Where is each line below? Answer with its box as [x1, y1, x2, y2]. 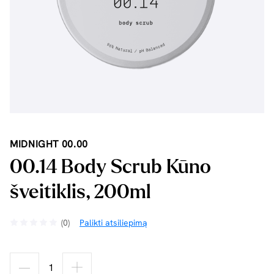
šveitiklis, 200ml [10, 182, 151, 202]
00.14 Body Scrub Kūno [10, 157, 211, 177]
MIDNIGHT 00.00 [10, 138, 88, 150]
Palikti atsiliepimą [80, 217, 147, 228]
